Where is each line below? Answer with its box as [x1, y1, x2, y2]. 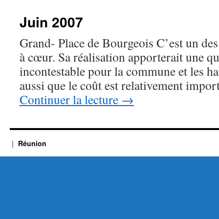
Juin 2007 [20, 12, 83, 32]
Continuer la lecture [20, 91, 121, 108]
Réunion [18, 138, 46, 148]
